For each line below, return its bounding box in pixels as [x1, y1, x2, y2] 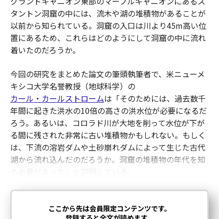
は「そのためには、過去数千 [104, 92, 206, 104]
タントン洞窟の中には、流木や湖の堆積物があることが [10, 7, 206, 19]
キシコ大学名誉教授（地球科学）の [10, 80, 135, 92]
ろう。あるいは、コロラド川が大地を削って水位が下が [10, 117, 205, 129]
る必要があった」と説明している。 [10, 166, 135, 177]
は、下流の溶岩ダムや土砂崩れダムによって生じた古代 [10, 141, 205, 153]
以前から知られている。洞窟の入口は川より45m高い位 [10, 20, 206, 31]
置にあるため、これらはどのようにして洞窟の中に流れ [10, 32, 206, 44]
